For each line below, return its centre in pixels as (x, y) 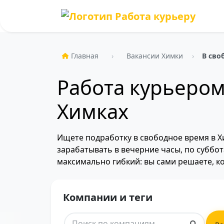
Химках (93, 111)
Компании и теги (108, 197)
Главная (85, 56)
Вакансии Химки (155, 56)
